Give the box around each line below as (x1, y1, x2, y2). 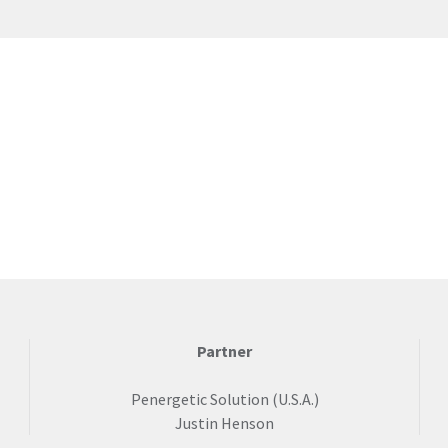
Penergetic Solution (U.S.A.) (130, 389, 319, 409)
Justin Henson (175, 413, 274, 433)
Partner (197, 341, 252, 361)
